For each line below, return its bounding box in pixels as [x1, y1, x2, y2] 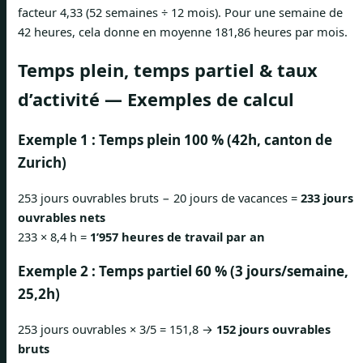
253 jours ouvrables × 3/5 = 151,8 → [18, 321, 216, 338]
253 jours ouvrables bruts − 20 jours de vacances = [18, 190, 301, 207]
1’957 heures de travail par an [90, 228, 265, 246]
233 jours [301, 190, 353, 207]
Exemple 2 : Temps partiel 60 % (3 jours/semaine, [18, 262, 348, 281]
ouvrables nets [18, 209, 105, 226]
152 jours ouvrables [216, 321, 331, 338]
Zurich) [18, 152, 66, 172]
